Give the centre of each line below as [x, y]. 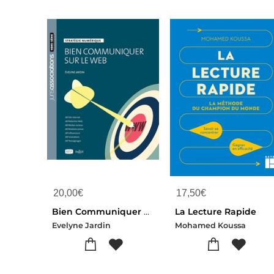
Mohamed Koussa [211, 225]
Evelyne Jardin [81, 225]
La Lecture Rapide [216, 211]
